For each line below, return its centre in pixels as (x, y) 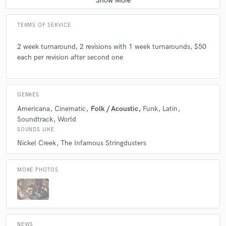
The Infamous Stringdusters (104, 143)
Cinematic (70, 108)
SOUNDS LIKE (36, 129)
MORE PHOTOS (38, 170)
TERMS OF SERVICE (44, 25)
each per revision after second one (70, 57)
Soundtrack (35, 119)
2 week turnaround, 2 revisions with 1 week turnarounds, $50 (112, 46)
